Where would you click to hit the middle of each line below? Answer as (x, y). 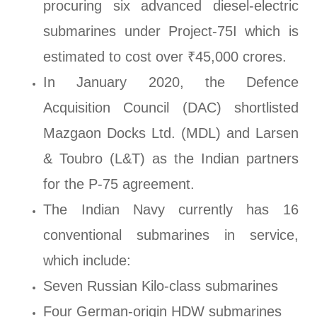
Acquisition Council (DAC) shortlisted (171, 108)
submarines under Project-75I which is (171, 31)
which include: (87, 261)
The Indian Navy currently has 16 (171, 210)
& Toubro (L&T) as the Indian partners (171, 159)
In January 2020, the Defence (171, 82)
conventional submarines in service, (171, 235)
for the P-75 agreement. (119, 184)
